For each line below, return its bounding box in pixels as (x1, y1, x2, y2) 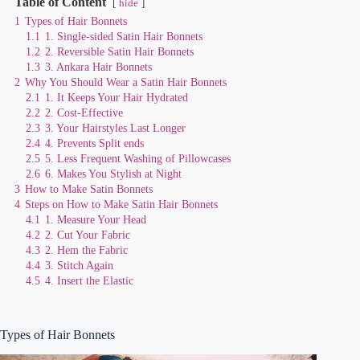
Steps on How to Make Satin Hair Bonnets (25, 198, 218, 211)
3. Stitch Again (45, 259, 113, 272)
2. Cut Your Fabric (45, 228, 130, 242)
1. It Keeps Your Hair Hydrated (45, 91, 188, 104)
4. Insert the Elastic (45, 274, 133, 288)
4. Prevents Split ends (45, 137, 144, 150)
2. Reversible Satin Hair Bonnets (45, 45, 194, 59)
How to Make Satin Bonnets (25, 182, 153, 196)
